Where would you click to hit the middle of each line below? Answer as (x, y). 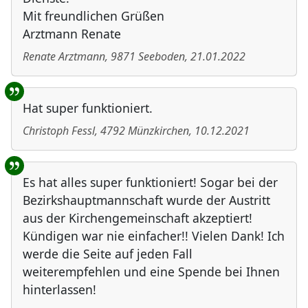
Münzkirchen (158, 131)
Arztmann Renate (72, 34)
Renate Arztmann (64, 57)
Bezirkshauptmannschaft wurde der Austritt (146, 200)
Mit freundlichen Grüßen (93, 16)
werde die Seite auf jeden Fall (108, 254)
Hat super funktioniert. (88, 108)
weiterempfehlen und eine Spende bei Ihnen (151, 272)
